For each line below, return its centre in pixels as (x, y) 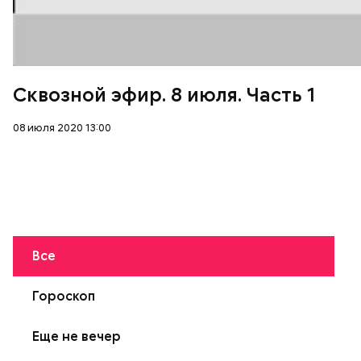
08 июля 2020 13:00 (62, 127)
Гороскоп (64, 296)
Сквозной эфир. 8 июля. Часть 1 (164, 95)
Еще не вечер (77, 336)
